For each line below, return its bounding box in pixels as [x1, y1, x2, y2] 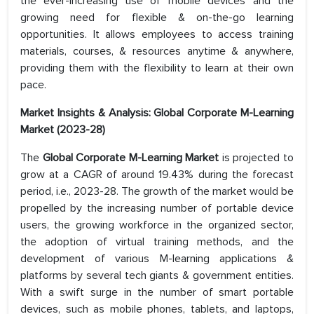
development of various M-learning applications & [20, 252, 294, 266]
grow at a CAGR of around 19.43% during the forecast [20, 168, 294, 182]
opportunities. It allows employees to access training [20, 27, 294, 42]
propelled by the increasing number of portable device [20, 201, 294, 216]
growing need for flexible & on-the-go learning [20, 11, 294, 25]
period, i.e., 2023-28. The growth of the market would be [20, 184, 294, 199]
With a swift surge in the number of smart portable [20, 285, 294, 300]
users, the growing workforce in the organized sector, [20, 218, 294, 233]
